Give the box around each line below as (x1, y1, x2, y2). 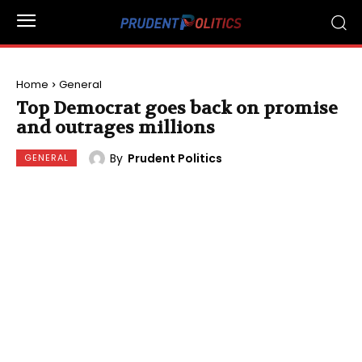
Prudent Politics (128, 149, 222, 166)
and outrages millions (16, 116, 215, 139)
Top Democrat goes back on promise (16, 97, 338, 120)
